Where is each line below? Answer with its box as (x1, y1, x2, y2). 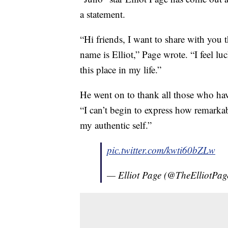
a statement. (80, 8, 125, 21)
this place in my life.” (80, 63, 161, 76)
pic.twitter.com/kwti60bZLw (107, 144, 215, 157)
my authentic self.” (80, 119, 152, 132)
